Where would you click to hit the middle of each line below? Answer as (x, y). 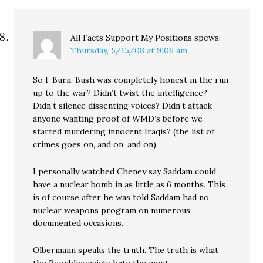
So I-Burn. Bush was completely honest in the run (131, 80)
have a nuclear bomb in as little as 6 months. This (129, 184)
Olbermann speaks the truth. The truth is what (126, 250)
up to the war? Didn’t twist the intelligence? (120, 93)
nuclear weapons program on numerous (112, 210)
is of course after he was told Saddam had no (121, 197)
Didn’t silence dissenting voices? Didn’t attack (123, 106)
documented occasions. (78, 223)
